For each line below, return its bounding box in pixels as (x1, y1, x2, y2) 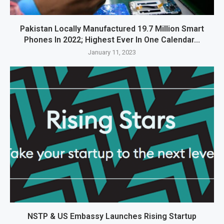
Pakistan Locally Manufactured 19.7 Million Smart (20, 24, 204, 34)
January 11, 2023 (88, 48, 136, 56)
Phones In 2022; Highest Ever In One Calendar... (24, 35, 200, 45)
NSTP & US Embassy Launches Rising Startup (27, 211, 196, 221)
